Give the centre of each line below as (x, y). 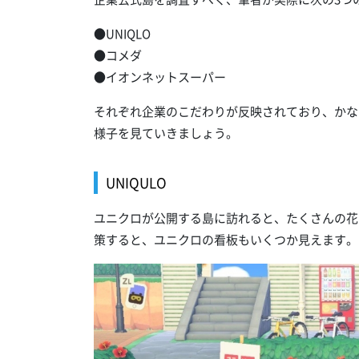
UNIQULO (136, 183)
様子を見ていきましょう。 (166, 133)
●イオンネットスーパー (160, 77)
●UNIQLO (122, 34)
